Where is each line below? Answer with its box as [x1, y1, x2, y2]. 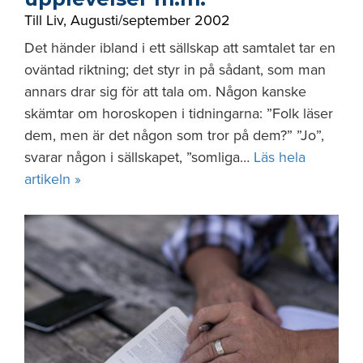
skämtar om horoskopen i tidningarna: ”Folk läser [24, 105, 333, 122]
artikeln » [24, 170, 81, 188]
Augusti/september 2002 [70, 11, 230, 29]
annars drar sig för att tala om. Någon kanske [24, 83, 306, 100]
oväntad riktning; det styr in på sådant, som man [24, 61, 326, 79]
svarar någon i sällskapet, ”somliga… [24, 148, 254, 166]
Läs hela [254, 148, 305, 166]
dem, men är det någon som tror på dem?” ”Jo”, [24, 126, 324, 144]
